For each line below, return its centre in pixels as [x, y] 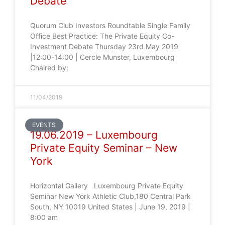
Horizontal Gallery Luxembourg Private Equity [107, 186]
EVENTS [44, 125]
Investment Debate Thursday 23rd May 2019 [104, 46]
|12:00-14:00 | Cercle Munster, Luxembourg [102, 57]
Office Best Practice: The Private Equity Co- [102, 36]
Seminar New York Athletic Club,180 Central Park [110, 196]
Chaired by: [49, 68]
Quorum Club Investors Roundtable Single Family [110, 25]
